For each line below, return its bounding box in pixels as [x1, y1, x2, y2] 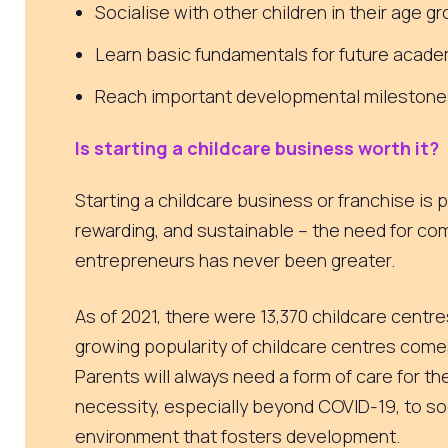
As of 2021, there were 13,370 [75, 303, 312, 328]
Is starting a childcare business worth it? [75, 136, 439, 161]
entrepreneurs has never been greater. [75, 248, 399, 273]
